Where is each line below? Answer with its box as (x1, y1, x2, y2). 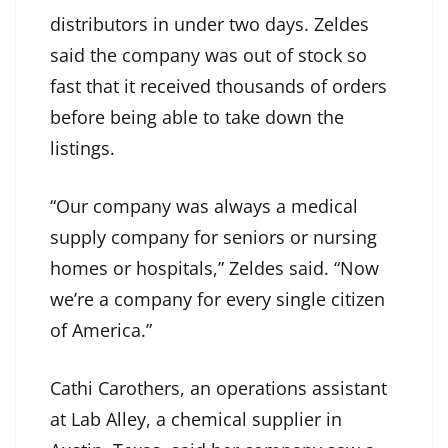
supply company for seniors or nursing (50, 225, 377, 250)
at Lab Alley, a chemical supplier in (50, 407, 342, 432)
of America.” (50, 318, 152, 343)
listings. (50, 136, 115, 161)
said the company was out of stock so (50, 43, 367, 68)
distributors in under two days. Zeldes (50, 12, 369, 37)
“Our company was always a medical (50, 194, 358, 219)
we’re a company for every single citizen (50, 287, 385, 312)
